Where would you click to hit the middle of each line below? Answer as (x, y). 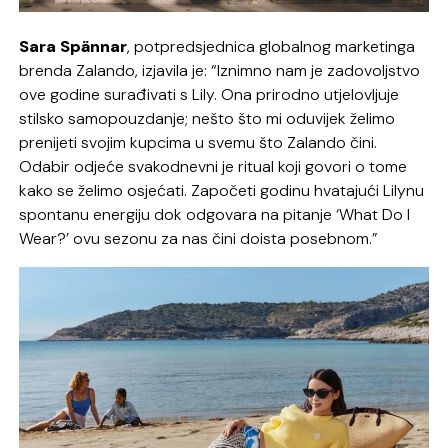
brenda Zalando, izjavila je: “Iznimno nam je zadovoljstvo (220, 70)
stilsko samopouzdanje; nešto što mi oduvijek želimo (207, 118)
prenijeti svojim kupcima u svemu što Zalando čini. (198, 142)
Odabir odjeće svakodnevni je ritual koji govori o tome (213, 166)
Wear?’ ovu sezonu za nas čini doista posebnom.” (199, 238)
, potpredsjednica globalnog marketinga (271, 46)
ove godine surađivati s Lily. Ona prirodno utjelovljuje (209, 94)
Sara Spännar (73, 46)
